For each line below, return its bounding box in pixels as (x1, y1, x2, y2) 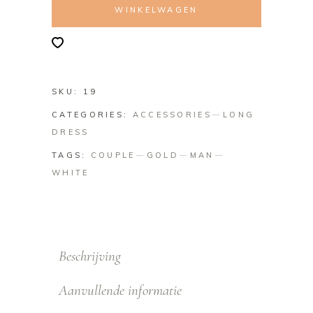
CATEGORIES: (52, 109, 133, 119)
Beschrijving (59, 247, 121, 265)
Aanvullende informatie (59, 281, 182, 299)
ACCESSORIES (132, 109, 212, 119)
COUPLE (90, 150, 136, 160)
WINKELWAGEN (115, 4, 198, 15)
